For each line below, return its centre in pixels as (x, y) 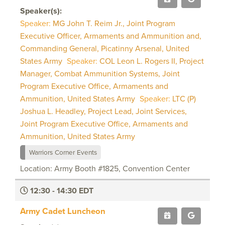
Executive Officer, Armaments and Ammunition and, (111, 36)
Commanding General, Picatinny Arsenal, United (105, 48)
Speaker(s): (41, 11)
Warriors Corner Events (63, 152)
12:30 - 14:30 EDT (61, 190)
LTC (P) (184, 98)
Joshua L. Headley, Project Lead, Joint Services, (103, 111)
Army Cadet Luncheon (63, 211)
